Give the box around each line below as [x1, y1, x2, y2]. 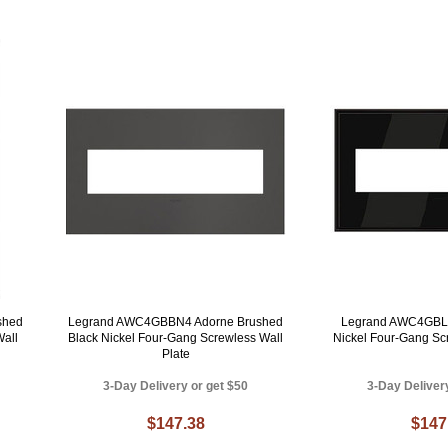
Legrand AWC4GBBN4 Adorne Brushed [68, 315, 284, 330]
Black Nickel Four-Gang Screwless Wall [68, 331, 284, 346]
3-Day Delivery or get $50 [103, 379, 249, 394]
